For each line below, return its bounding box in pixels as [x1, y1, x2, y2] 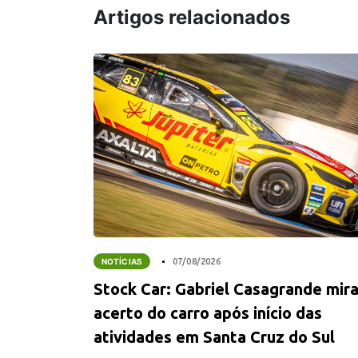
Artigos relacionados [93, 5, 290, 29]
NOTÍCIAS [101, 256, 142, 266]
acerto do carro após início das [93, 303, 322, 322]
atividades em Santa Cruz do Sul [93, 327, 335, 346]
